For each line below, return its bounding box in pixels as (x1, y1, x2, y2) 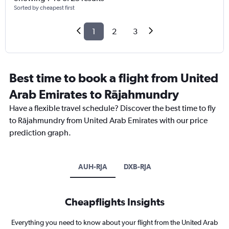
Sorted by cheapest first (14, 4, 75, 12)
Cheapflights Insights (64, 196, 165, 208)
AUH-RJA (78, 163, 107, 171)
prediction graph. (9, 128, 71, 138)
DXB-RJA (123, 163, 151, 171)
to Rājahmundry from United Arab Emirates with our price (9, 116, 208, 126)
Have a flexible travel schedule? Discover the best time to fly (9, 103, 216, 113)
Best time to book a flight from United (9, 71, 218, 85)
